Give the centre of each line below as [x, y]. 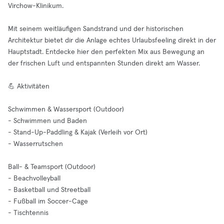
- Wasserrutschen [35, 144]
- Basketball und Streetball [49, 190]
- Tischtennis [28, 213]
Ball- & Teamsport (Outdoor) [52, 167]
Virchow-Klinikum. [36, 6]
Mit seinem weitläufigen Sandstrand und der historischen [96, 29]
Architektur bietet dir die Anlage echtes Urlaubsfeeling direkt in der [112, 40]
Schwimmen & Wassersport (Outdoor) [66, 109]
